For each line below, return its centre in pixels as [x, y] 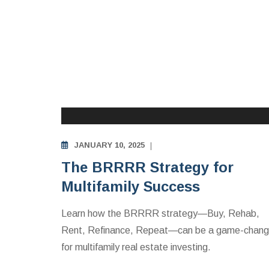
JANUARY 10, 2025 [110, 145]
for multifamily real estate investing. [136, 247]
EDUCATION [119, 96]
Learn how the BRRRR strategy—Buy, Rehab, [160, 213]
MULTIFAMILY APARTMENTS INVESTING [171, 79]
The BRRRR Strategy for [147, 167]
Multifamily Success [131, 186]
